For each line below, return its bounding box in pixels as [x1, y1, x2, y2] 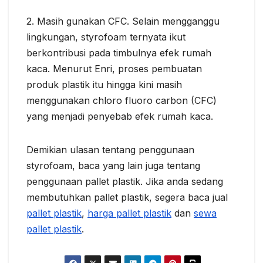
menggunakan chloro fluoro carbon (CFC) [26, 94, 217, 106]
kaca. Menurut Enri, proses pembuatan [26, 62, 202, 75]
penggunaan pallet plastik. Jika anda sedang [26, 175, 223, 187]
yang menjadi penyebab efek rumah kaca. [26, 110, 213, 122]
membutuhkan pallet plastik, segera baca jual [26, 191, 228, 203]
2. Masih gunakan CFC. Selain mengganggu [26, 15, 220, 27]
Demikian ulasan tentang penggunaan [26, 143, 194, 156]
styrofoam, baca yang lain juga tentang [26, 159, 200, 171]
